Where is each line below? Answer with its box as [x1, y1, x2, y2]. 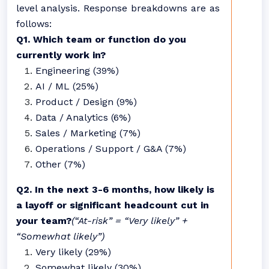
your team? [16, 215, 71, 226]
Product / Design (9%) [35, 96, 137, 107]
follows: [16, 18, 52, 29]
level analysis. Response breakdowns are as [16, 2, 220, 14]
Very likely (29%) [35, 246, 111, 258]
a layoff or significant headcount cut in [16, 199, 209, 211]
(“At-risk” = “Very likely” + [71, 215, 188, 226]
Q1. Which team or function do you [16, 34, 186, 45]
